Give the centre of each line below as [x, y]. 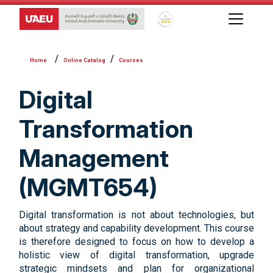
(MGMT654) [88, 187]
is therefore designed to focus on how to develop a [136, 242]
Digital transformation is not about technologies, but [136, 215]
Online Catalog [84, 60]
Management [94, 158]
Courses [131, 60]
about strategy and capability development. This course [136, 228]
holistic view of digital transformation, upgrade [136, 255]
